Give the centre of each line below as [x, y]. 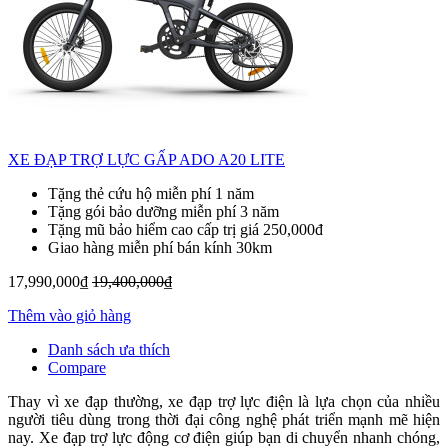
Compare [77, 368]
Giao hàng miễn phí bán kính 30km [160, 248]
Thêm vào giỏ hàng [69, 316]
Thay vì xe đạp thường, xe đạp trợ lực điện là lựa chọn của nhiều [224, 402]
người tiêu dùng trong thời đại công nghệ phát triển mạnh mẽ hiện [224, 420]
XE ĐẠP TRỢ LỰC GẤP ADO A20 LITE [146, 160]
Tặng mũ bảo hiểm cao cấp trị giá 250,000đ [185, 230]
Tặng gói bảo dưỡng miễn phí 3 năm [163, 212]
